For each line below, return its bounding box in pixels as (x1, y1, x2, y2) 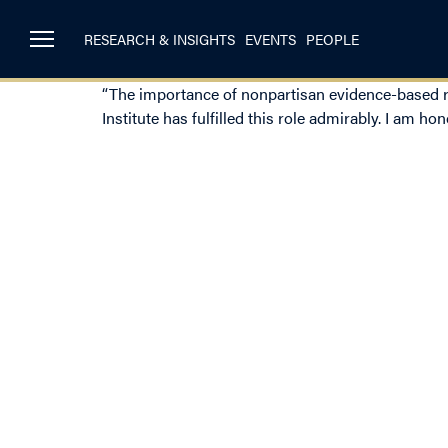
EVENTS (245, 29, 296, 50)
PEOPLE (306, 29, 359, 50)
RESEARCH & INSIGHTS (84, 29, 235, 50)
